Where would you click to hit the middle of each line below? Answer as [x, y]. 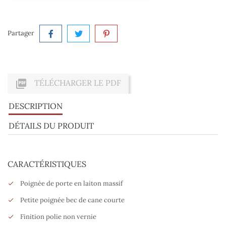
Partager [21, 33]
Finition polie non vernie [58, 217]
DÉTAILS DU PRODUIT [51, 126]
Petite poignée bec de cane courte [72, 200]
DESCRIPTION [36, 106]
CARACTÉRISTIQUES [47, 164]
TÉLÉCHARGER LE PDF [77, 83]
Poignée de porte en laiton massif [71, 184]
